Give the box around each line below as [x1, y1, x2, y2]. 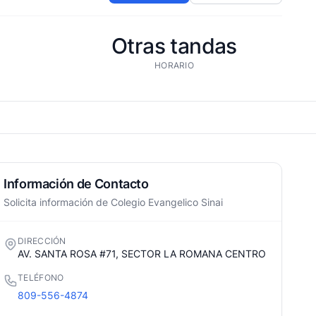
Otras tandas [111, 33, 237, 59]
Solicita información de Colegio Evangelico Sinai [4, 196, 223, 208]
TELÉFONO [18, 272, 64, 283]
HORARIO [154, 60, 195, 71]
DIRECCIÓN [18, 236, 66, 246]
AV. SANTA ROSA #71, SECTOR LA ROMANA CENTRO [18, 248, 266, 260]
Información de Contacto [4, 176, 149, 191]
